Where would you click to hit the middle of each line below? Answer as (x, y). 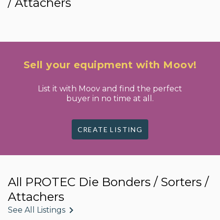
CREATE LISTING (110, 129)
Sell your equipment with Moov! (110, 65)
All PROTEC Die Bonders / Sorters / (108, 182)
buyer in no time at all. (110, 98)
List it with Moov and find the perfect (110, 89)
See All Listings (37, 210)
